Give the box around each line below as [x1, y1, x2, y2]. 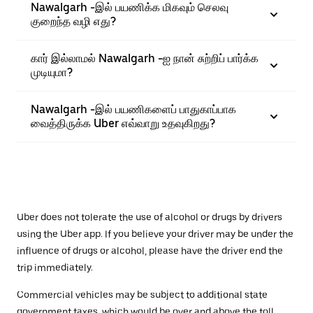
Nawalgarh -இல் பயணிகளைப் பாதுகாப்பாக [31, 102, 236, 116]
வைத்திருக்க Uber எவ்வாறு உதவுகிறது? [31, 116, 215, 130]
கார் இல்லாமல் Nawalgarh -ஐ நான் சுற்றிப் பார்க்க [31, 51, 259, 65]
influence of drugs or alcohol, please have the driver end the [17, 245, 283, 256]
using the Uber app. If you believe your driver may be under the [17, 228, 293, 240]
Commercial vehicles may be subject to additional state [17, 289, 268, 300]
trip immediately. [17, 261, 93, 273]
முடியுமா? [31, 65, 73, 79]
